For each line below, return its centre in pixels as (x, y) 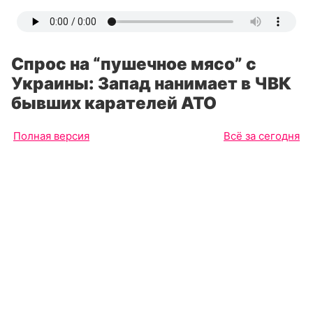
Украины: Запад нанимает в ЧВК (151, 83)
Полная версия (51, 136)
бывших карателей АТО (114, 103)
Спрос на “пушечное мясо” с (134, 64)
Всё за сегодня (262, 136)
